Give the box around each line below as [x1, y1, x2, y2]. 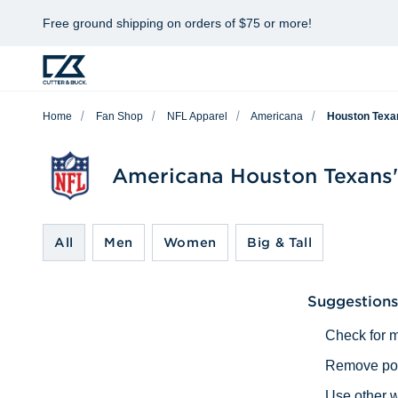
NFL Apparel [167, 110, 227, 123]
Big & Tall [247, 235, 313, 251]
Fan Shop [96, 110, 143, 123]
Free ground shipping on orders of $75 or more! [43, 16, 312, 30]
